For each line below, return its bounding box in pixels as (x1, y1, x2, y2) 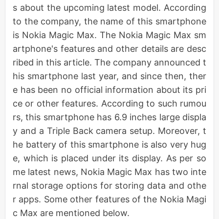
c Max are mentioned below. (13, 207, 130, 218)
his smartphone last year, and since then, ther (13, 70, 206, 81)
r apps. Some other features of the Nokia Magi (13, 194, 206, 204)
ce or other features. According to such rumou (13, 98, 206, 109)
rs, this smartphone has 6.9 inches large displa (13, 111, 206, 122)
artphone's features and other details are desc (13, 43, 206, 54)
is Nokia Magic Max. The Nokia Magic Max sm (13, 29, 206, 40)
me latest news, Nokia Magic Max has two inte (13, 166, 206, 177)
